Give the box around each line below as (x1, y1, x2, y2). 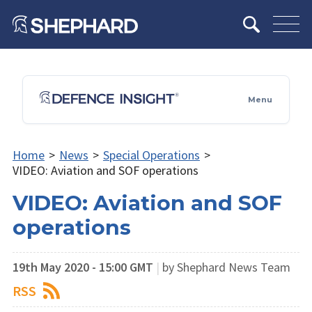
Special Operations (102, 146, 200, 163)
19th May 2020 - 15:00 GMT (13, 258, 153, 275)
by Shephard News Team (162, 258, 290, 275)
